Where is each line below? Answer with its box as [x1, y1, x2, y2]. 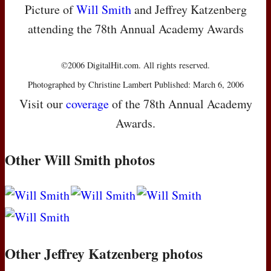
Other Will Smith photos [5, 149, 155, 171]
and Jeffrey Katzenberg [131, 1, 247, 18]
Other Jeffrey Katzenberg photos [5, 243, 203, 264]
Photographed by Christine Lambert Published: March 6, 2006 [27, 79, 244, 91]
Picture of [24, 1, 76, 18]
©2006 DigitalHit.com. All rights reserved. [61, 59, 210, 71]
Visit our [19, 96, 66, 113]
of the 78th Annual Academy [108, 96, 252, 113]
